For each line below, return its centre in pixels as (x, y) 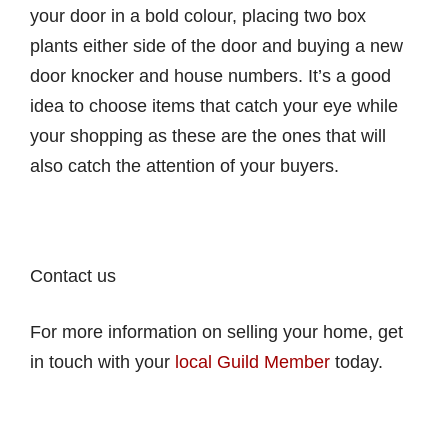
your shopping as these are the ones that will (208, 135)
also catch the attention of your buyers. (184, 165)
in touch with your (102, 361)
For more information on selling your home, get (216, 331)
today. (356, 361)
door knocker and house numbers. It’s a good (210, 75)
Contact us (73, 276)
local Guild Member (252, 361)
